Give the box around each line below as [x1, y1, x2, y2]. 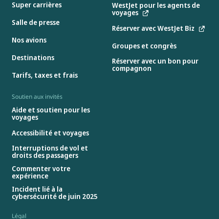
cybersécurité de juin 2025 [12, 192, 98, 201]
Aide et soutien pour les [12, 105, 90, 115]
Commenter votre [12, 164, 70, 174]
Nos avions [12, 35, 46, 44]
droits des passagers [12, 151, 78, 160]
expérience [12, 171, 48, 181]
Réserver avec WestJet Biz [111, 23, 195, 33]
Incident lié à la [12, 184, 63, 194]
